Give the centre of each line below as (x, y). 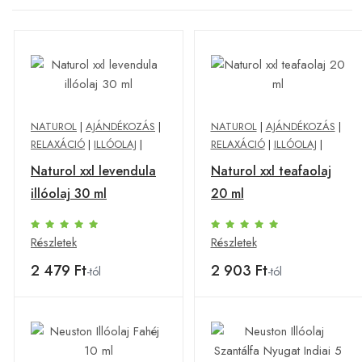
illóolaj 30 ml (69, 194)
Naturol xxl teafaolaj (271, 171)
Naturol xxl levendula (93, 171)
